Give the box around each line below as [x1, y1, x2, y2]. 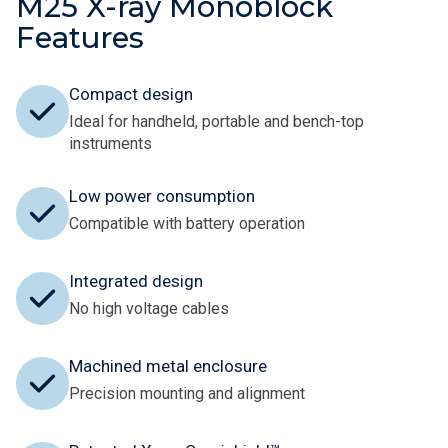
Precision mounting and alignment [69, 384, 305, 404]
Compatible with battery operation [69, 214, 305, 234]
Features [16, 20, 144, 56]
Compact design [69, 84, 193, 105]
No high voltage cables [69, 299, 229, 319]
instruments [69, 134, 152, 154]
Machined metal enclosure [69, 356, 267, 377]
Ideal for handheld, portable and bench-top [69, 112, 364, 132]
